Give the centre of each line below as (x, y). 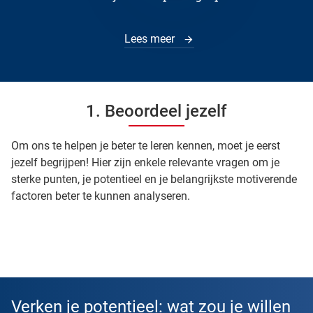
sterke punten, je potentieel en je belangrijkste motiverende (154, 179)
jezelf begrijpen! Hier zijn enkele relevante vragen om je (145, 162)
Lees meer (151, 39)
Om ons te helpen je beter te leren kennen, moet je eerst (146, 145)
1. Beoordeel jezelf (156, 111)
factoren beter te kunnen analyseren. (101, 196)
